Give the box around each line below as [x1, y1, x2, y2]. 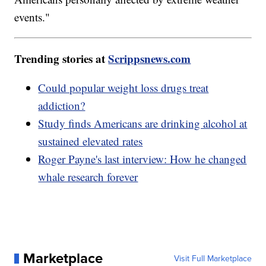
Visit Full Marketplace [173, 252, 252, 265]
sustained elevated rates [38, 134, 143, 149]
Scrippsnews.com [108, 50, 191, 67]
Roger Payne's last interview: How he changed [38, 151, 247, 167]
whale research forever [38, 169, 138, 185]
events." [14, 9, 50, 25]
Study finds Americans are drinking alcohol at [38, 116, 248, 131]
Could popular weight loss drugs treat [38, 80, 209, 96]
